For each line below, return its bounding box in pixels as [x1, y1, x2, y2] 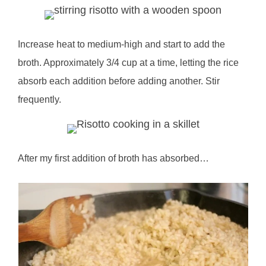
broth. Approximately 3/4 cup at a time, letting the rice [18, 57, 239, 68]
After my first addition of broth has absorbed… [18, 153, 210, 163]
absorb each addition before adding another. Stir [18, 75, 220, 86]
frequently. [18, 94, 62, 104]
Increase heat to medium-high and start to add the [18, 39, 226, 49]
